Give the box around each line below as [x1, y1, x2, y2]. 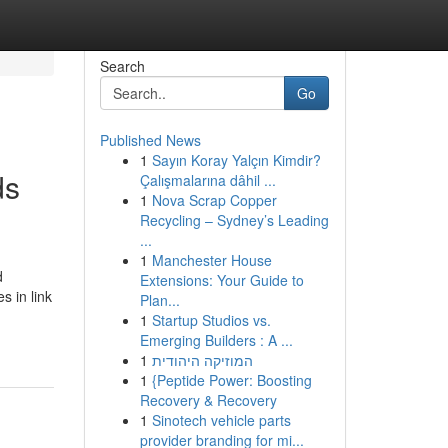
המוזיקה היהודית [151, 350, 253, 370]
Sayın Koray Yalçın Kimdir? [151, 150, 321, 170]
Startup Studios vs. [151, 310, 271, 330]
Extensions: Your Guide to [139, 270, 304, 290]
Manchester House [151, 250, 272, 270]
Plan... [139, 290, 180, 310]
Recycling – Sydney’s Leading [139, 210, 329, 230]
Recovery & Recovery [139, 390, 277, 410]
